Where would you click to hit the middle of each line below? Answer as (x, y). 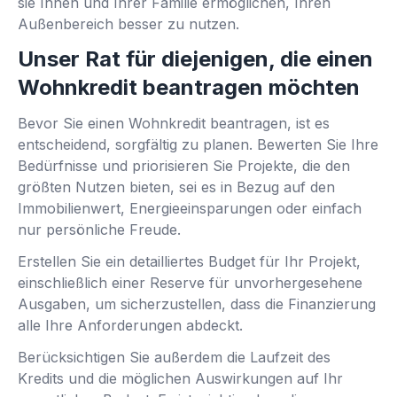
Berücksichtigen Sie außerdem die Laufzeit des (174, 357)
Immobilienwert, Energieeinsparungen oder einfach (190, 208)
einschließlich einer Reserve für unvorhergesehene (190, 282)
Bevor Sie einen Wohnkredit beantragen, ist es (174, 123)
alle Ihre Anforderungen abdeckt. (130, 325)
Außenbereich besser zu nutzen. (128, 23)
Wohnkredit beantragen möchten (189, 87)
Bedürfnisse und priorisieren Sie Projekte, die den (184, 165)
